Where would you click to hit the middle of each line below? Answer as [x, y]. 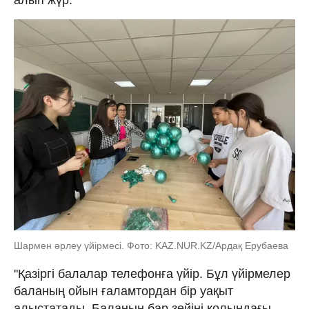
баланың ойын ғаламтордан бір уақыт [123, 291]
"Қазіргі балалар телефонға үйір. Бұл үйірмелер [152, 273]
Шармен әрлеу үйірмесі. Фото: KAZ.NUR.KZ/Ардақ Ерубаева [151, 245]
